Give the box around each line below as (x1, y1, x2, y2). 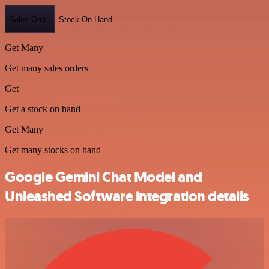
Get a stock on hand (5, 104, 80, 114)
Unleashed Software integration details (5, 186, 249, 206)
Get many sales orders (5, 63, 88, 73)
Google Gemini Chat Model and (5, 167, 202, 187)
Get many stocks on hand (5, 145, 101, 155)
